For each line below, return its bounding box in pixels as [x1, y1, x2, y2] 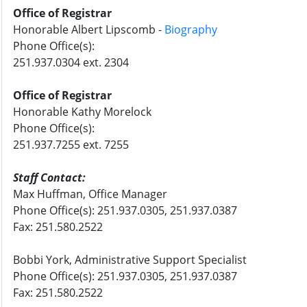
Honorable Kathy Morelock [13, 104, 151, 120]
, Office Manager [83, 186, 167, 202]
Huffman [37, 186, 83, 202]
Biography [164, 22, 217, 38]
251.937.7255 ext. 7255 [13, 137, 129, 153]
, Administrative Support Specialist [69, 252, 247, 268]
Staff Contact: [13, 170, 86, 186]
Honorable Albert [13, 22, 106, 38]
